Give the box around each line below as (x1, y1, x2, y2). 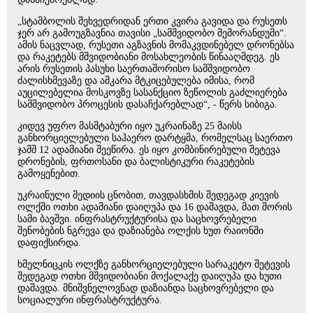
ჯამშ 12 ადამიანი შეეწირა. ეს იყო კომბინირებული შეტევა (17, 145, 280, 155)
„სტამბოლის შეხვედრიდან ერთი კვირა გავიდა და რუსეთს (17, 16, 287, 27)
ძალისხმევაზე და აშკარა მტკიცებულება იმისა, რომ (17, 75, 254, 86)
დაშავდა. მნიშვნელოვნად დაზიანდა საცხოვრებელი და (17, 283, 274, 293)
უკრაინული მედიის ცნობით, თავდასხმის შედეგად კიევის (17, 190, 279, 201)
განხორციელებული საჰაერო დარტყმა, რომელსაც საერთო (17, 133, 293, 143)
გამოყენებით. (17, 168, 80, 179)
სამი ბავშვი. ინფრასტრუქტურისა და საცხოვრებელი (17, 214, 256, 224)
